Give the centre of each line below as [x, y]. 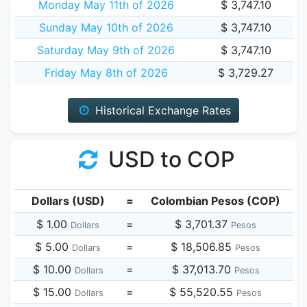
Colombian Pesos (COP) [216, 201]
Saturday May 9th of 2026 [106, 50]
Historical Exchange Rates [161, 110]
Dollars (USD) [68, 201]
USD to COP [169, 159]
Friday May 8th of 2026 [106, 73]
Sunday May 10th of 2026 [106, 27]
